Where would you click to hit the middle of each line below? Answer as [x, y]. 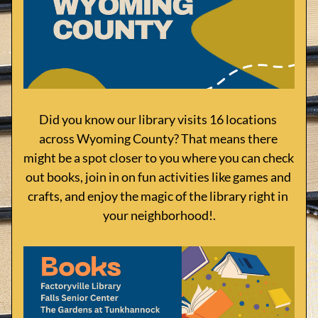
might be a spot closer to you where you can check [159, 158]
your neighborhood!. [159, 215]
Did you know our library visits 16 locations [158, 119]
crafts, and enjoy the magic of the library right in [158, 196]
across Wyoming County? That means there [158, 138]
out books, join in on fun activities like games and [158, 177]
